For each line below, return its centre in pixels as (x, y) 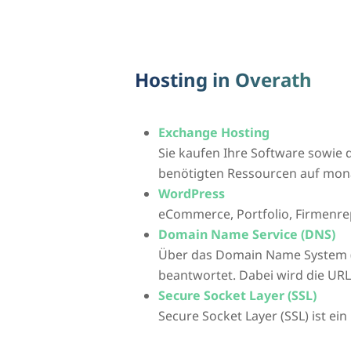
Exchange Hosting (214, 133)
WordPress (192, 194)
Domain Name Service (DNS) (247, 235)
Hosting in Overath (223, 80)
